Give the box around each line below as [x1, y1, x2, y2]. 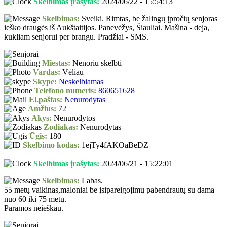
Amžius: [28, 104, 56, 113]
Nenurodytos [52, 113, 95, 123]
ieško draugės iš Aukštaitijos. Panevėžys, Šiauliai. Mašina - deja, [4, 23, 209, 32]
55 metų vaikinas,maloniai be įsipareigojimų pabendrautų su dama [4, 185, 214, 195]
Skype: [33, 77, 57, 86]
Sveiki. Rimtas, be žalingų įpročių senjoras [80, 14, 217, 23]
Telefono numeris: [34, 86, 96, 95]
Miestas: [42, 59, 70, 68]
